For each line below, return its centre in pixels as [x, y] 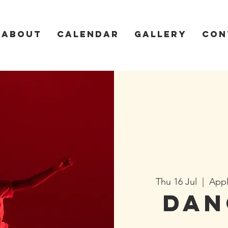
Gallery [161, 34]
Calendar [88, 34]
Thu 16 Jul [176, 182]
